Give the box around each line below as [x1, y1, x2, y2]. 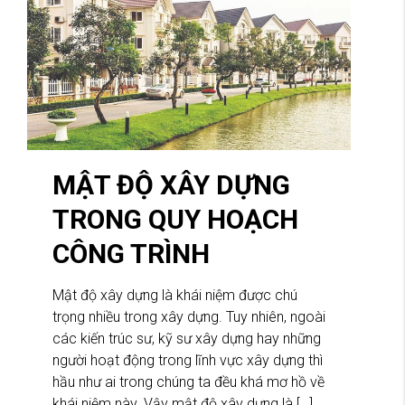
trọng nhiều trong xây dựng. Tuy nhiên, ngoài [52, 308, 325, 326]
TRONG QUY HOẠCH [52, 203, 298, 236]
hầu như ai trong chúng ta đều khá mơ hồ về [52, 373, 325, 391]
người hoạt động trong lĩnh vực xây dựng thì [52, 352, 323, 370]
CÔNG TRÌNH [52, 238, 210, 270]
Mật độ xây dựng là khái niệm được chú [52, 287, 297, 305]
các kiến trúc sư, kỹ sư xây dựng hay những [52, 330, 321, 348]
